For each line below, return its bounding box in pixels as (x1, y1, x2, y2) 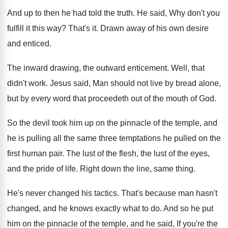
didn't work (7, 79, 46, 88)
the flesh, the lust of (104, 149, 177, 158)
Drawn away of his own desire (100, 24, 209, 33)
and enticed (7, 39, 49, 48)
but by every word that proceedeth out (7, 94, 142, 103)
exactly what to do (95, 204, 160, 213)
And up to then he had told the (7, 9, 115, 17)
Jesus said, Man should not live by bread (50, 79, 196, 88)
